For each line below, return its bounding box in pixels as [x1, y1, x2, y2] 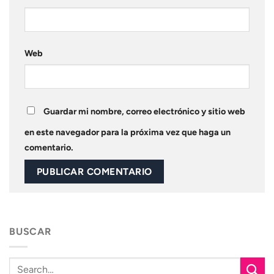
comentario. [24, 141, 73, 153]
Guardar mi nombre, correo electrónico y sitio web [43, 105, 245, 117]
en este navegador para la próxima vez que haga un [24, 126, 231, 138]
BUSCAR [9, 226, 51, 238]
